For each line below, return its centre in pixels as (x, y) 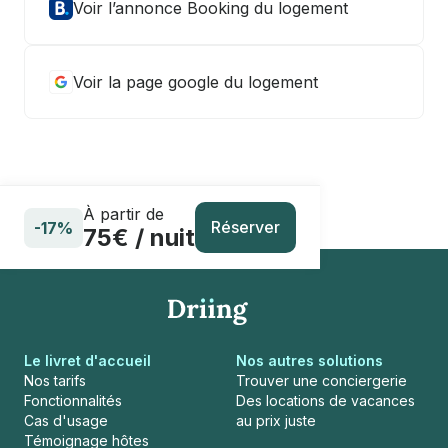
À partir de (123, 213)
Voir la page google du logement (195, 82)
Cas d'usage (66, 420)
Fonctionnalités (73, 400)
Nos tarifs (55, 380)
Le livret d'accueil (87, 360)
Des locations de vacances (325, 400)
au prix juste (276, 420)
